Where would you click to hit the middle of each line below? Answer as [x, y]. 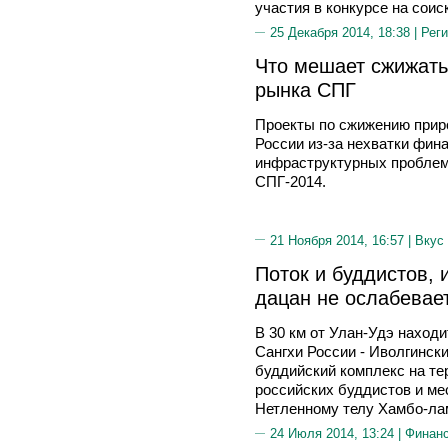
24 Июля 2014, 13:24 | [337, 433]
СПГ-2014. [290, 181]
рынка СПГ [305, 89]
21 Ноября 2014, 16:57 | [342, 240]
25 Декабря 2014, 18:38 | [345, 32]
